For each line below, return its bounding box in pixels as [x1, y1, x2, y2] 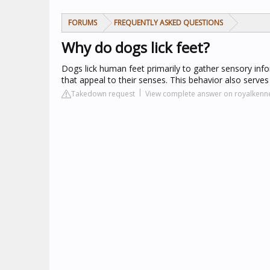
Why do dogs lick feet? [61, 37, 210, 57]
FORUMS [68, 17, 97, 28]
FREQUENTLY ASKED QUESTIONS [114, 17, 223, 28]
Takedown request [71, 89, 135, 99]
